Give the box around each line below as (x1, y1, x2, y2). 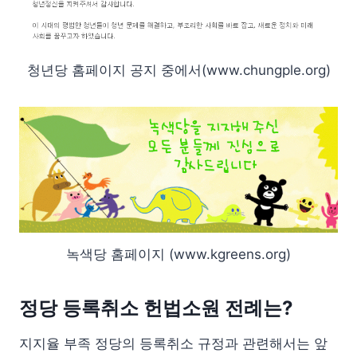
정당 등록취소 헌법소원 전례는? (19, 296, 293, 320)
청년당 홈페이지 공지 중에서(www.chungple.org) (26, 62, 331, 79)
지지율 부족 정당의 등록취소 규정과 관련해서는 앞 (19, 335, 328, 352)
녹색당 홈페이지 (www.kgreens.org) (66, 246, 291, 263)
